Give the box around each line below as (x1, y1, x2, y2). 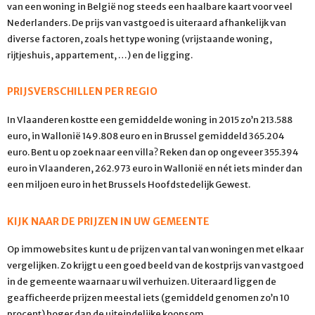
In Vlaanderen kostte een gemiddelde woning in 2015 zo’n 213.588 (7, 114, 292, 126)
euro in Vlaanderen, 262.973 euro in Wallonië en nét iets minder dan (7, 162, 302, 174)
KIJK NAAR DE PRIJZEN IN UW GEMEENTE (7, 214, 210, 228)
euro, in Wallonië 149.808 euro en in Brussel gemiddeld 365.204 (7, 130, 285, 142)
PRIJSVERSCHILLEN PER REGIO (7, 85, 157, 98)
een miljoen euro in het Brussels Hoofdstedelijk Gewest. (7, 179, 250, 191)
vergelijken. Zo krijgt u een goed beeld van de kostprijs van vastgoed (7, 259, 304, 271)
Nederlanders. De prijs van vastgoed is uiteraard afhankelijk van (7, 16, 286, 28)
